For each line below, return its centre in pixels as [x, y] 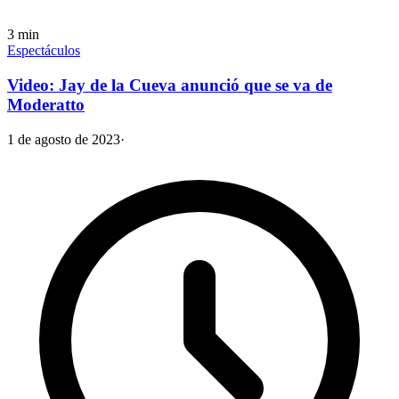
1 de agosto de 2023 [64, 139]
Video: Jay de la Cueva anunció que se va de [170, 85]
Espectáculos [44, 51]
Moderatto [46, 105]
